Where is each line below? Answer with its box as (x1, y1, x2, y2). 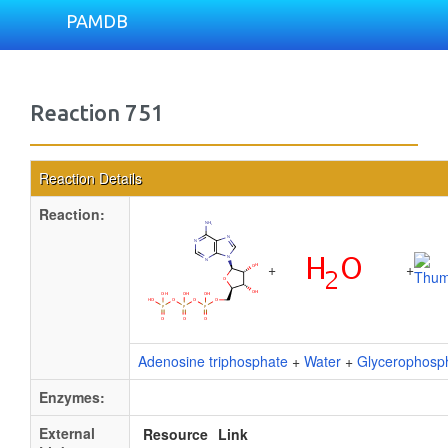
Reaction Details (39, 168, 142, 188)
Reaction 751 (30, 100, 164, 125)
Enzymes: (39, 387, 105, 407)
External (39, 423, 95, 443)
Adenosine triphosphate (138, 351, 288, 371)
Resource (143, 424, 208, 444)
